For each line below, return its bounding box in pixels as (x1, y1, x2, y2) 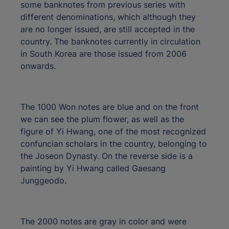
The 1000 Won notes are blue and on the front (20, 102, 199, 112)
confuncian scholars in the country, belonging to (20, 139, 207, 149)
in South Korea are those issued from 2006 (20, 49, 187, 59)
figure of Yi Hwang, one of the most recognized (20, 126, 206, 137)
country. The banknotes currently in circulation (20, 36, 200, 47)
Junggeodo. (20, 175, 66, 186)
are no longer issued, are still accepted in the (20, 24, 195, 35)
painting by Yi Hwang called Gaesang (20, 163, 166, 174)
